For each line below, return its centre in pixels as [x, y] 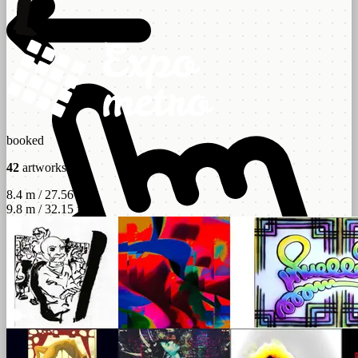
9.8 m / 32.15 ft [45, 209]
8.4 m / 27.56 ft [45, 194]
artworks [43, 167]
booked [25, 140]
